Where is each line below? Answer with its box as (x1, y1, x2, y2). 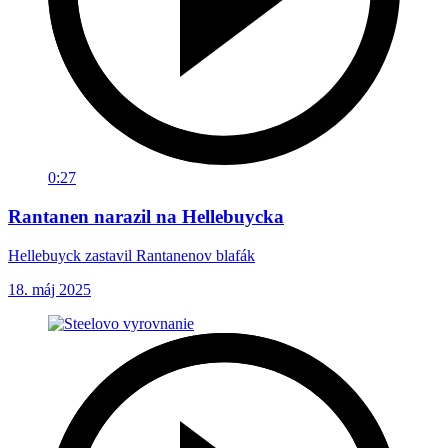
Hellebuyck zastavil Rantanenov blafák (8, 246, 255, 264)
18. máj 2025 (8, 280, 91, 298)
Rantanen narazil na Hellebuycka (8, 205, 284, 227)
